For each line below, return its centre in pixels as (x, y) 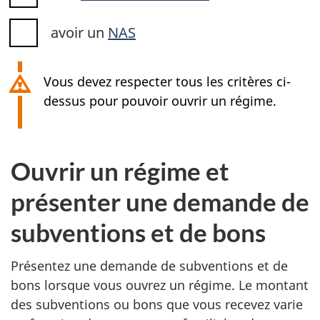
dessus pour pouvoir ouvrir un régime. (160, 101)
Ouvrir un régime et (120, 171)
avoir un (79, 33)
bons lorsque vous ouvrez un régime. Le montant (160, 285)
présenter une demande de (160, 202)
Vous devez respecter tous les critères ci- (167, 82)
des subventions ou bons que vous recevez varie (157, 304)
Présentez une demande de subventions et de (149, 265)
